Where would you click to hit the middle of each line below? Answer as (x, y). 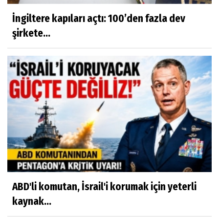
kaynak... (32, 201)
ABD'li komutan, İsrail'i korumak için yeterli (104, 186)
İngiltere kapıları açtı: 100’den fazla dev (99, 19)
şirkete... (31, 33)
